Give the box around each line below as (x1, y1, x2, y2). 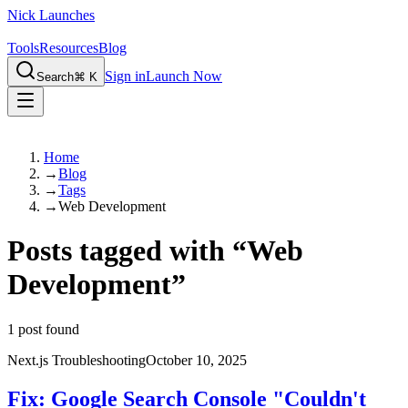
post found (18, 321, 79, 337)
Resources (39, 40, 98, 56)
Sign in (105, 68, 146, 84)
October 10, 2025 (146, 352, 247, 368)
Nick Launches (7, 7, 95, 23)
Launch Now (146, 68, 222, 84)
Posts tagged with (7, 234, 225, 268)
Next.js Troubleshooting (7, 352, 146, 368)
